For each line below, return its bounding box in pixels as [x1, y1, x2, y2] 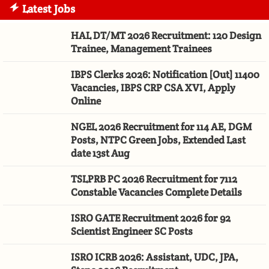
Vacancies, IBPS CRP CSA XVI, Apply [71, 80, 236, 94]
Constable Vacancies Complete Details [71, 185, 243, 199]
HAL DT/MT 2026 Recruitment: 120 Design [71, 28, 262, 42]
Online [71, 94, 101, 107]
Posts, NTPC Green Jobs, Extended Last [71, 133, 246, 147]
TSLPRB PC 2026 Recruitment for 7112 [71, 172, 238, 186]
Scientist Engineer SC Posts [71, 224, 193, 238]
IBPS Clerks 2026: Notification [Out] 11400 [71, 67, 260, 81]
